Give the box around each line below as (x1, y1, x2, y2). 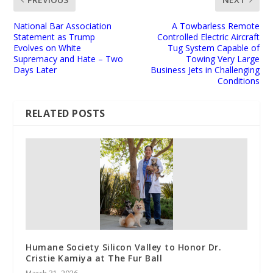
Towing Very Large (185, 52, 260, 65)
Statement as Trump (13, 30, 96, 43)
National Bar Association (13, 19, 112, 32)
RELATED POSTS (26, 106, 105, 120)
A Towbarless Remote (171, 19, 260, 32)
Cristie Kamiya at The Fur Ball (26, 252, 163, 264)
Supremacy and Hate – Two (13, 52, 124, 65)
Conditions (217, 74, 260, 87)
